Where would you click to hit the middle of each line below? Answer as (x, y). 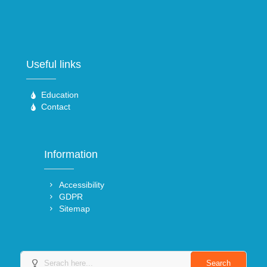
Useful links (53, 64)
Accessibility (82, 184)
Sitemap (75, 209)
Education (60, 95)
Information (71, 154)
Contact (56, 107)
